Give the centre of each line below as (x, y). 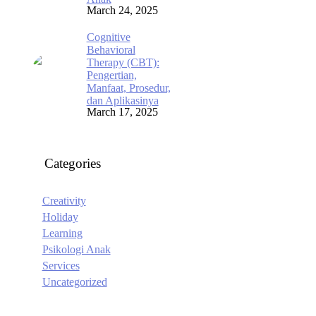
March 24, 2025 (122, 10)
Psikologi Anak (76, 249)
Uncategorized (74, 282)
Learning (62, 233)
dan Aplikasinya (122, 101)
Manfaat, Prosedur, (128, 88)
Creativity (64, 201)
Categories (72, 163)
